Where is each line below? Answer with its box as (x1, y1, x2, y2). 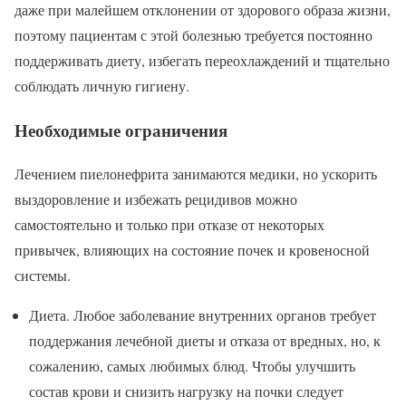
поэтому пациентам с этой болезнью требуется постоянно (14, 24, 372, 44)
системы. (14, 266, 71, 285)
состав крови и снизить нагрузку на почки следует (29, 382, 343, 401)
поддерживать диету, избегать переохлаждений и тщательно (14, 50, 390, 70)
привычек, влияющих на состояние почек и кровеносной (14, 240, 370, 260)
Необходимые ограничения (14, 117, 227, 142)
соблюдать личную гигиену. (14, 75, 189, 95)
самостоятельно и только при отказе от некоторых (14, 215, 324, 235)
